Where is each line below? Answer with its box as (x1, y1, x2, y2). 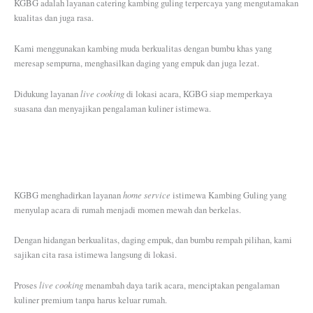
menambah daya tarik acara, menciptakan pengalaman (83, 279, 279, 292)
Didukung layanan (14, 88, 80, 101)
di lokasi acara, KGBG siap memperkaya (124, 88, 272, 101)
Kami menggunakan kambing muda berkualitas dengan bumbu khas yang (14, 42, 272, 54)
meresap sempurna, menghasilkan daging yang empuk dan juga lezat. (14, 57, 262, 69)
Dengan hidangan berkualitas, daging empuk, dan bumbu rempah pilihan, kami (14, 233, 292, 246)
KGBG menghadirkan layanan (14, 189, 123, 201)
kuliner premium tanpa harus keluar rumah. (14, 294, 167, 307)
